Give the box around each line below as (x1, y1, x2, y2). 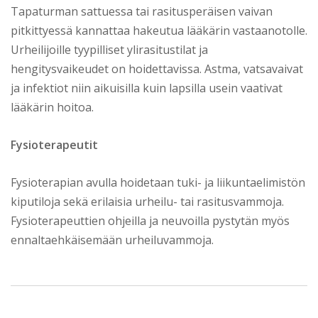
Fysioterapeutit (11, 136, 98, 153)
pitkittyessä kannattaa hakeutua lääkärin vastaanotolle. (11, 22, 307, 38)
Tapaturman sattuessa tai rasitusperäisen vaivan (11, 3, 273, 19)
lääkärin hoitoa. (11, 99, 94, 115)
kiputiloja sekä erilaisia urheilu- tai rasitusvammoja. (11, 193, 284, 209)
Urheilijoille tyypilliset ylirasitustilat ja (11, 41, 208, 57)
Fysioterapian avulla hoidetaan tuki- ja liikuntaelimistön (11, 174, 305, 190)
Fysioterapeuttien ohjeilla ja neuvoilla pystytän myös (11, 212, 290, 229)
